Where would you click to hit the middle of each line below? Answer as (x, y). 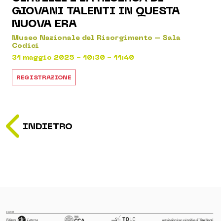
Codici (25, 46)
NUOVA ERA (44, 24)
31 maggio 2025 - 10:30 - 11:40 (73, 58)
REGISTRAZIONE (44, 78)
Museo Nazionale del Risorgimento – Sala (96, 38)
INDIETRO (48, 126)
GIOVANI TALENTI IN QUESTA (96, 11)
